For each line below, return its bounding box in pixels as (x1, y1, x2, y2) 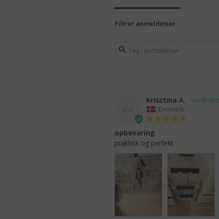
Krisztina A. (146, 95, 185, 105)
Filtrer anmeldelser (115, 19, 175, 28)
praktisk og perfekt (114, 138, 174, 148)
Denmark (158, 105, 184, 113)
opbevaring (114, 127, 155, 137)
